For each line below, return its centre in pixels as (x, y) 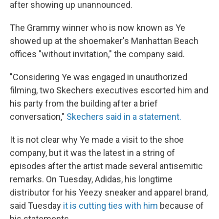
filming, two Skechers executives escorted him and (109, 90)
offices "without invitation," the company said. (97, 54)
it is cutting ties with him (110, 206)
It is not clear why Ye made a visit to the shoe (97, 140)
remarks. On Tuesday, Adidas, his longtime (91, 179)
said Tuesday (36, 206)
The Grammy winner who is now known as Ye (98, 28)
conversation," (38, 117)
